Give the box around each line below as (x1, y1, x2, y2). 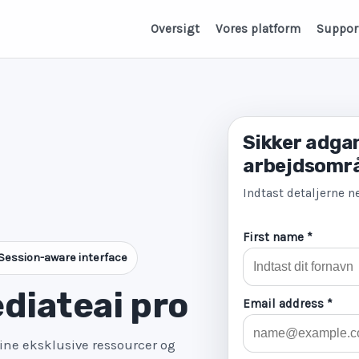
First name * (243, 230, 313, 244)
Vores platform (215, 21, 301, 36)
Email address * (243, 296, 333, 311)
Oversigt (150, 21, 200, 36)
